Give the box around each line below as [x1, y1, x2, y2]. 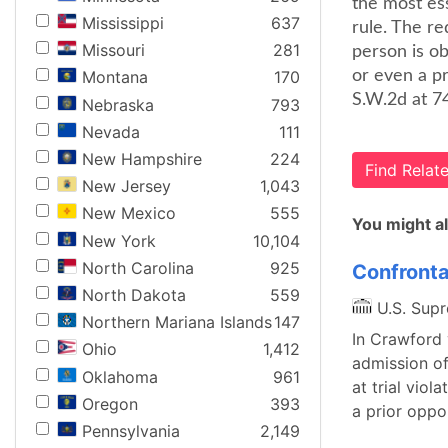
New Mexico [82, 203, 176, 224]
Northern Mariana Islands [82, 312, 272, 333]
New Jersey [82, 176, 171, 197]
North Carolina [82, 257, 194, 278]
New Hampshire [82, 149, 202, 169]
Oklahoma [82, 366, 158, 387]
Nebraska [82, 94, 154, 115]
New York [82, 230, 156, 251]
